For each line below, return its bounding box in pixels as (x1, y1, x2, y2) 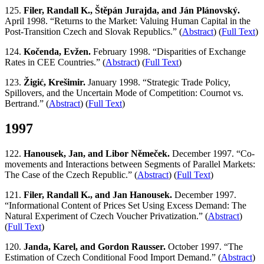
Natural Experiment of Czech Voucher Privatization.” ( (5, 211, 208, 222)
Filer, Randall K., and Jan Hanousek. (24, 190, 172, 200)
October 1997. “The (166, 242, 243, 252)
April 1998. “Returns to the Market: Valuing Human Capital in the (5, 16, 250, 27)
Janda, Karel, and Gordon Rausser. (24, 242, 166, 252)
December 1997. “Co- (170, 148, 255, 159)
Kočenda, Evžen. (24, 47, 91, 57)
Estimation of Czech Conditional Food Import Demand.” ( (5, 252, 221, 263)
